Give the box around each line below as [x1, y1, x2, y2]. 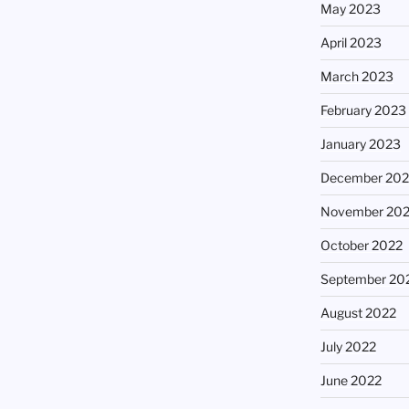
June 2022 [320, 372, 382, 389]
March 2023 [320, 68, 393, 85]
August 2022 [320, 305, 396, 321]
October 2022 [320, 237, 403, 254]
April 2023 [320, 35, 382, 51]
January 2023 [320, 136, 401, 152]
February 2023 [320, 102, 406, 119]
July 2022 [320, 339, 376, 355]
